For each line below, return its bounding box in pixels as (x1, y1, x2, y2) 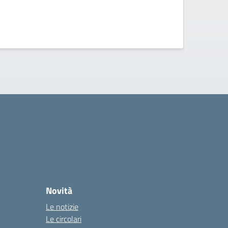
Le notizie (46, 201, 78, 213)
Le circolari (46, 213, 81, 225)
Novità (46, 184, 72, 197)
